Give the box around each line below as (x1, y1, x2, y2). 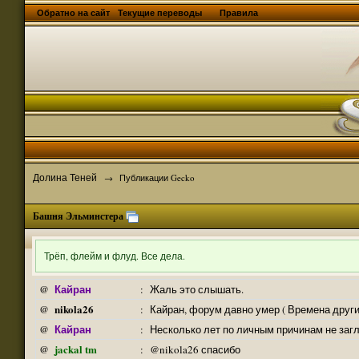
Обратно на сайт (37, 6, 110, 19)
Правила (220, 6, 258, 19)
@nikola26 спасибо (150, 342, 240, 357)
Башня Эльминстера (33, 209, 123, 223)
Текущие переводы (118, 6, 204, 19)
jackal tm (54, 341, 97, 357)
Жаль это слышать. (150, 282, 244, 296)
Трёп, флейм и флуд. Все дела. (44, 249, 185, 262)
